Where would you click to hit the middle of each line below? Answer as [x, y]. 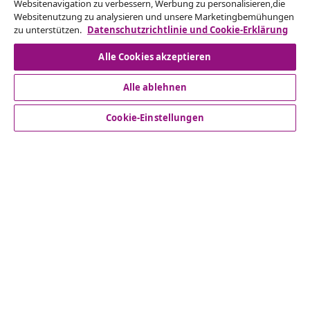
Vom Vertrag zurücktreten [155, 23]
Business [48, 123]
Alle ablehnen [155, 87]
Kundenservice [64, 83]
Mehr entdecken [68, 203]
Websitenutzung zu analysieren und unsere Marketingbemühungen [154, 17]
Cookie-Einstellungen [155, 118]
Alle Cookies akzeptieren [155, 57]
